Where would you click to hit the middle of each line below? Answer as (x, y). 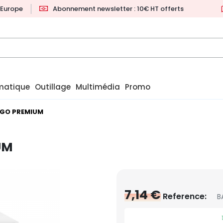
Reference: (185, 197)
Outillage (53, 87)
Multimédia (98, 87)
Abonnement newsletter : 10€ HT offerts (118, 9)
